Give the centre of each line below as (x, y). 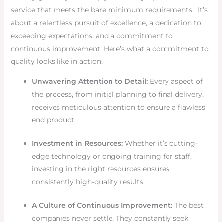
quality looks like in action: (56, 62)
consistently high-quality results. (88, 182)
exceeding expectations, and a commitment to (92, 36)
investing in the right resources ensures (100, 169)
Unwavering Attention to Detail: (89, 82)
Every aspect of (175, 82)
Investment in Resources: (77, 143)
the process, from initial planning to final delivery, (117, 94)
